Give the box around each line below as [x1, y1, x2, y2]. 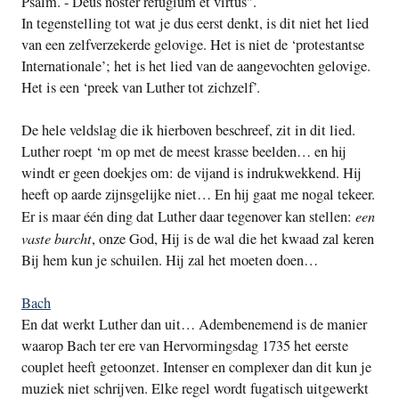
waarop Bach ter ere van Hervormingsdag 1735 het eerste [21, 336, 348, 356]
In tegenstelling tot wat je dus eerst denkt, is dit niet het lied [21, 13, 369, 34]
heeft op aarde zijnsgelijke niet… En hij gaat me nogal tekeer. [21, 184, 375, 205]
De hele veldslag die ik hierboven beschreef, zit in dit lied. [21, 120, 355, 141]
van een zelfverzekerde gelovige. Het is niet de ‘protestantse [21, 35, 364, 55]
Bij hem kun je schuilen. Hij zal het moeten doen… [21, 250, 318, 271]
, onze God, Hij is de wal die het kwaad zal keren [92, 229, 374, 249]
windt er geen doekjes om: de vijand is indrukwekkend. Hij [21, 163, 362, 183]
